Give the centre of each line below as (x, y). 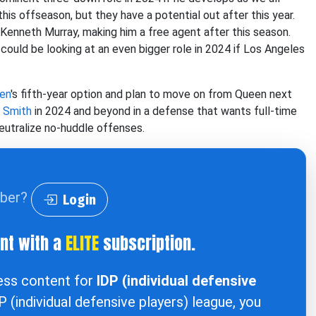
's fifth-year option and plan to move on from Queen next (151, 94)
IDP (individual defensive (176, 281)
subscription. (147, 243)
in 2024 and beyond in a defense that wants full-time (164, 111)
